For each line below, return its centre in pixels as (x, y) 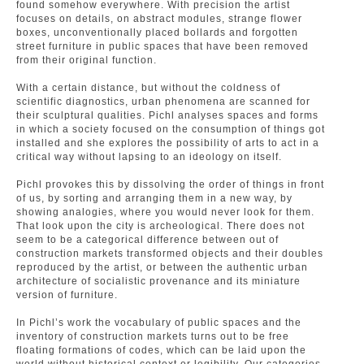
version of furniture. (67, 295)
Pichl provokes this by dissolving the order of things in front (170, 184)
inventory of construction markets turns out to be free (153, 336)
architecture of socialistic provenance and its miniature (158, 281)
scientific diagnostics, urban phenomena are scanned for (163, 102)
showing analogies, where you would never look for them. (165, 212)
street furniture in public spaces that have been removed (162, 46)
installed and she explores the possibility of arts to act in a (168, 143)
